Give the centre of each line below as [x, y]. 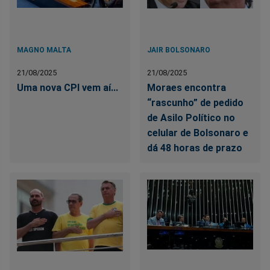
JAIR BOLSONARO [179, 50]
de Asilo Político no [191, 118]
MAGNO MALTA [44, 50]
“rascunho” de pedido [196, 103]
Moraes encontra [187, 88]
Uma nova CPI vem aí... [67, 88]
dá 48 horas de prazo [195, 148]
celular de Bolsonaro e [198, 133]
